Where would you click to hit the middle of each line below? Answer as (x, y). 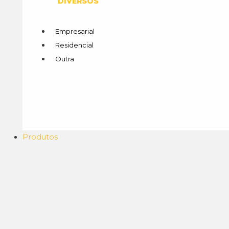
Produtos (40, 137)
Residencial (74, 45)
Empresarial (75, 31)
